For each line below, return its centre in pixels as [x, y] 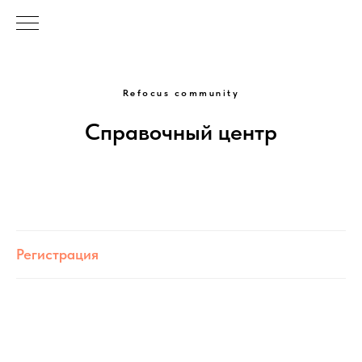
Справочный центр [181, 132]
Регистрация [57, 254]
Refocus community [181, 93]
